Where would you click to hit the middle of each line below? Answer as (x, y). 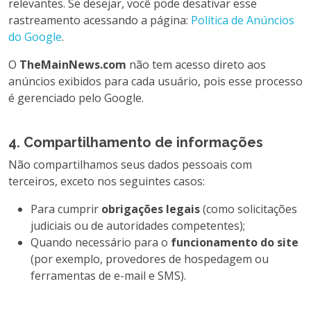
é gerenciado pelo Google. (76, 98)
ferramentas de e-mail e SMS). (108, 276)
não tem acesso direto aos (196, 65)
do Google (35, 37)
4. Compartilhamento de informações (136, 143)
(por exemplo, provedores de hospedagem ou (150, 259)
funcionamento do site (235, 243)
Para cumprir (66, 209)
